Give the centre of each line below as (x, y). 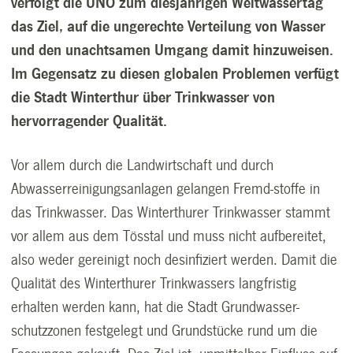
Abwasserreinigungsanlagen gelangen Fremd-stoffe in (166, 189)
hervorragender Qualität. (89, 121)
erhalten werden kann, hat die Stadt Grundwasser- (156, 307)
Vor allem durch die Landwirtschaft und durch (143, 165)
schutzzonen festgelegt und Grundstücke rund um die (165, 331)
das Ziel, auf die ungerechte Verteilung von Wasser (169, 26)
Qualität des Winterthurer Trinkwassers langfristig (154, 283)
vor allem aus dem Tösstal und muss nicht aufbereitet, (169, 236)
